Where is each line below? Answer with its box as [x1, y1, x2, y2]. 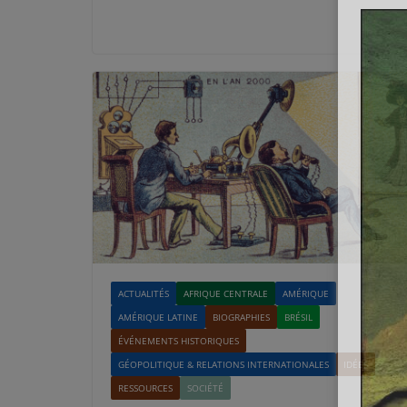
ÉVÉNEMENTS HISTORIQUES [118, 333, 239, 347]
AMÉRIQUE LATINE [118, 310, 198, 323]
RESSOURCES [118, 381, 173, 394]
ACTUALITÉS [118, 286, 169, 300]
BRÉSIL [284, 310, 313, 323]
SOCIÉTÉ [187, 381, 223, 394]
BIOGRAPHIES [213, 310, 270, 323]
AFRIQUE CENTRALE [184, 286, 268, 300]
